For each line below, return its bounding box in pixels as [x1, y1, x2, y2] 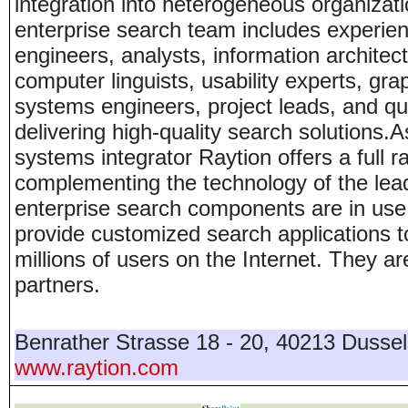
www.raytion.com [15, 355, 178, 380]
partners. [15, 272, 100, 297]
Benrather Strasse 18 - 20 [15, 330, 263, 354]
